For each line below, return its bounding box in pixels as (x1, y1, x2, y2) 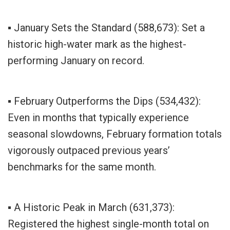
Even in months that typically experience (8, 111, 189, 124)
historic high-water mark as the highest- (8, 38, 186, 51)
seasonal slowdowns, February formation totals (8, 128, 222, 141)
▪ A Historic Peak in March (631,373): (8, 201, 175, 214)
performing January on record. (8, 54, 144, 67)
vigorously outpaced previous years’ (8, 144, 170, 157)
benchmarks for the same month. (8, 161, 156, 174)
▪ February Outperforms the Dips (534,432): (8, 95, 201, 108)
